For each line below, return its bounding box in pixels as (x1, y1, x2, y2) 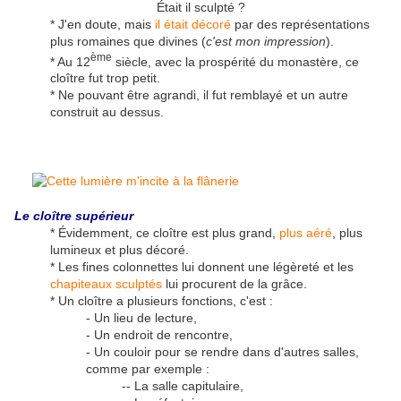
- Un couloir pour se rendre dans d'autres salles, (86, 345, 359, 360)
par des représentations (231, 16, 370, 31)
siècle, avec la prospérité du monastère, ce (112, 54, 359, 69)
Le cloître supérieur (14, 209, 133, 224)
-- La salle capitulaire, (122, 379, 243, 394)
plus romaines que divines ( (50, 33, 206, 48)
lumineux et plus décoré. (50, 243, 189, 258)
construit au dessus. (50, 105, 164, 120)
